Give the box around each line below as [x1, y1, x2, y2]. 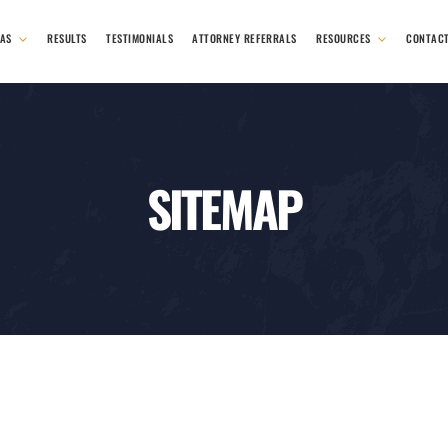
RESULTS [47, 29, 88, 46]
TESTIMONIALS [106, 29, 174, 46]
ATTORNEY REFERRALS [192, 29, 298, 46]
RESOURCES [316, 29, 372, 46]
